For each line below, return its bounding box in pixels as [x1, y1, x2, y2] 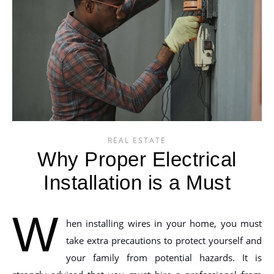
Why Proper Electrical [37, 147, 237, 171]
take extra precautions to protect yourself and [66, 234, 262, 246]
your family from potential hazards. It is [66, 251, 262, 264]
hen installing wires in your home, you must [66, 217, 262, 229]
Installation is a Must [43, 171, 231, 194]
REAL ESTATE [108, 135, 166, 146]
